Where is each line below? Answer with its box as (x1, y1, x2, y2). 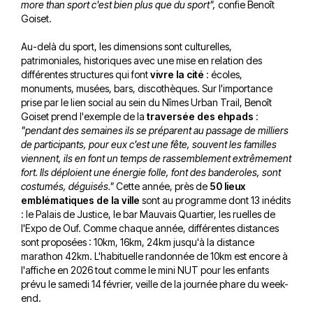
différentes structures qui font (21, 68, 150, 80)
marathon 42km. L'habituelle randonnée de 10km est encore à (21, 249, 288, 262)
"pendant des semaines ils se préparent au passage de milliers (21, 124, 289, 136)
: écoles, (206, 68, 242, 80)
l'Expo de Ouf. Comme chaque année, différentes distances (21, 221, 279, 234)
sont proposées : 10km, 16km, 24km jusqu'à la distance (21, 235, 254, 248)
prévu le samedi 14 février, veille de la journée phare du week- (21, 277, 289, 290)
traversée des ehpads (147, 110, 254, 122)
